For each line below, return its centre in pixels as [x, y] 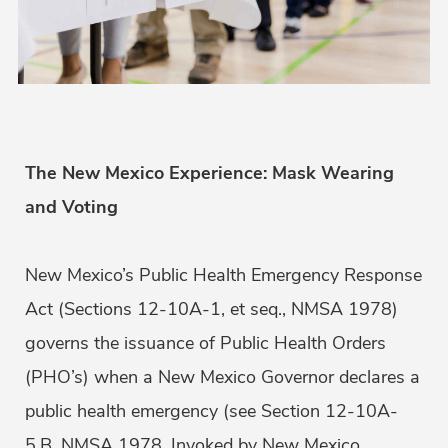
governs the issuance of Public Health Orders [205, 343]
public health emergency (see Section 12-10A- [211, 411]
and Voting [71, 207]
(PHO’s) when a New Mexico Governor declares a [222, 377]
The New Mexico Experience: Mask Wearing [209, 173]
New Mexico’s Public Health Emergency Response [223, 275]
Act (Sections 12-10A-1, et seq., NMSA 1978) [211, 309]
